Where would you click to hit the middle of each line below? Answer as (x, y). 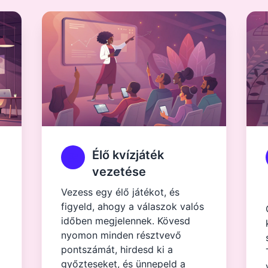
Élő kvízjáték (128, 155)
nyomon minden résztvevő (121, 235)
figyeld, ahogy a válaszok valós (133, 206)
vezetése (119, 172)
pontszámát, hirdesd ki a (117, 249)
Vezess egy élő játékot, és (121, 192)
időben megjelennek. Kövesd (126, 221)
